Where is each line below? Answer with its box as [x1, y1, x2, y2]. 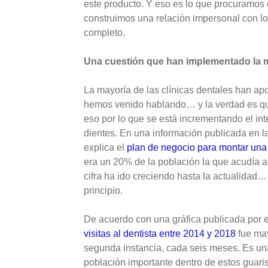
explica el [84, 142, 127, 153]
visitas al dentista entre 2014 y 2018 [84, 229, 236, 239]
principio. [84, 185, 123, 196]
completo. [84, 28, 125, 38]
